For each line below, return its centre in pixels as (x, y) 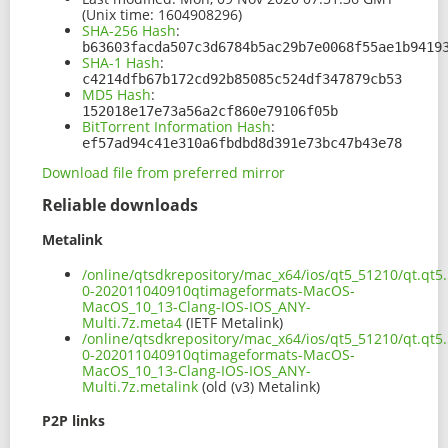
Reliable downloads (120, 205)
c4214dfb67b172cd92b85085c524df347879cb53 (242, 79)
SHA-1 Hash (121, 63)
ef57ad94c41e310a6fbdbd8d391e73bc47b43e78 (242, 143)
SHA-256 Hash (129, 31)
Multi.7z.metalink (140, 386)
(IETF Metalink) (232, 322)
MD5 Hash (116, 95)
